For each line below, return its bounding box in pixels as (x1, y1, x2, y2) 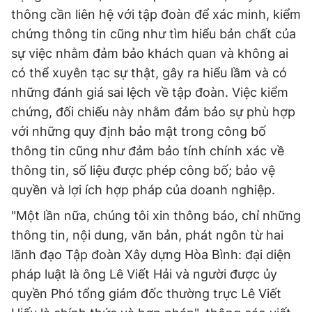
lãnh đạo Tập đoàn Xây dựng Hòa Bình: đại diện (11, 247, 291, 263)
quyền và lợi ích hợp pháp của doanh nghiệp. (11, 182, 275, 198)
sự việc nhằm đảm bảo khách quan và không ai (11, 46, 288, 61)
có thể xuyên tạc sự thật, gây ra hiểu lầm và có (11, 65, 287, 81)
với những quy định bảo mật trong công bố (11, 124, 266, 139)
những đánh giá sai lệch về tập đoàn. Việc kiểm (11, 85, 288, 100)
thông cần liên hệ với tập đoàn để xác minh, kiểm (11, 7, 301, 22)
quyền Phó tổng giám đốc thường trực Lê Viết (11, 286, 281, 302)
